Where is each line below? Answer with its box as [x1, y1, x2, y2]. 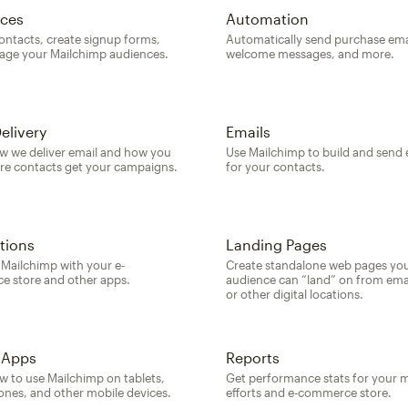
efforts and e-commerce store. [225, 384, 392, 400]
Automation [225, 9, 309, 27]
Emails [225, 122, 270, 140]
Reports [225, 348, 280, 366]
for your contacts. [225, 158, 325, 174]
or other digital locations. [225, 286, 363, 301]
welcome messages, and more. [225, 46, 394, 61]
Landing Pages [225, 235, 327, 253]
